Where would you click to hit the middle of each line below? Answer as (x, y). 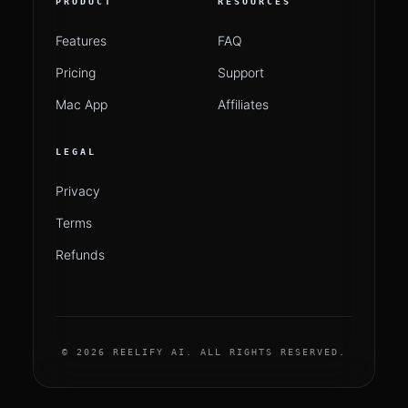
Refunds (80, 255)
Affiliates (243, 104)
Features (81, 41)
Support (241, 72)
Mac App (82, 104)
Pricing (76, 72)
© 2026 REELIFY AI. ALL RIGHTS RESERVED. (204, 352)
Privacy (78, 191)
